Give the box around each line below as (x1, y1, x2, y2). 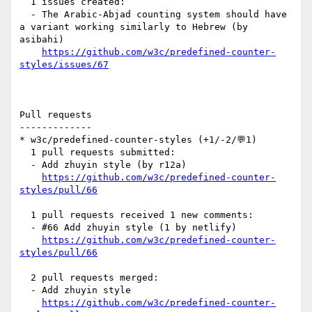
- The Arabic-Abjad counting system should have (19, 9, 31, 20)
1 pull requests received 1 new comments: (19, 210, 31, 221)
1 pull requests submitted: (19, 147, 31, 158)
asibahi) (19, 34, 64, 45)
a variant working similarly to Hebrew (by (19, 22, 248, 33)
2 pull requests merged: (19, 272, 31, 283)
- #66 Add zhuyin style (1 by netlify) (19, 222, 31, 233)
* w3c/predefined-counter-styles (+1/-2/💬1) (19, 134, 257, 146)
